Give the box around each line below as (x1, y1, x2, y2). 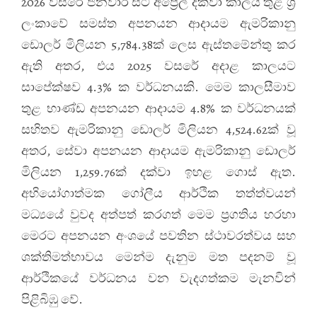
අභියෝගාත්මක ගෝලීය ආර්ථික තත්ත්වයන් (21, 184, 296, 202)
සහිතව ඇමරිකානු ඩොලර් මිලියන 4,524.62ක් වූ (21, 120, 296, 138)
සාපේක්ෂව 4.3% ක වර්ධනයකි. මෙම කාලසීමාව (21, 78, 296, 96)
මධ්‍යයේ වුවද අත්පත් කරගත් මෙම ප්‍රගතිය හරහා (21, 205, 296, 223)
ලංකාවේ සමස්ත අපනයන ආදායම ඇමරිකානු (21, 14, 296, 32)
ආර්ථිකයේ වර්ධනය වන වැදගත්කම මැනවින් (21, 269, 296, 287)
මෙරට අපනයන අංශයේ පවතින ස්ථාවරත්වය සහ (21, 226, 296, 244)
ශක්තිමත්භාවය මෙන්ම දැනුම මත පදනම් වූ (21, 248, 296, 265)
